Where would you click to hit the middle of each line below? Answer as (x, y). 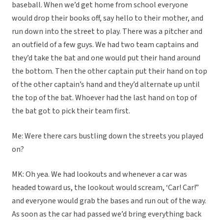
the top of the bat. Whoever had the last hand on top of (104, 98)
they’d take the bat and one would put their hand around (106, 58)
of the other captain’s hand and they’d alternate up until (106, 85)
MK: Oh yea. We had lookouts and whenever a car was (99, 175)
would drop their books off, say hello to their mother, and (108, 18)
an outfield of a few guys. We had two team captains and (105, 45)
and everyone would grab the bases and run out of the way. (109, 201)
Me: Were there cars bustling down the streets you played (108, 136)
